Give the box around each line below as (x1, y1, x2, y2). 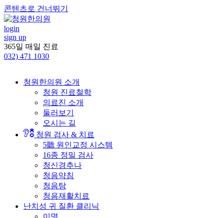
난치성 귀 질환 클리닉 (23, 202, 99, 210)
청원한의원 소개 (23, 78, 80, 86)
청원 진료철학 (43, 88, 91, 96)
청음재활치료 (43, 192, 90, 200)
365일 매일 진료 (4, 42, 58, 51)
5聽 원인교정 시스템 (43, 141, 113, 149)
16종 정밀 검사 (43, 151, 93, 159)
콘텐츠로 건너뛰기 (4, 4, 68, 13)
